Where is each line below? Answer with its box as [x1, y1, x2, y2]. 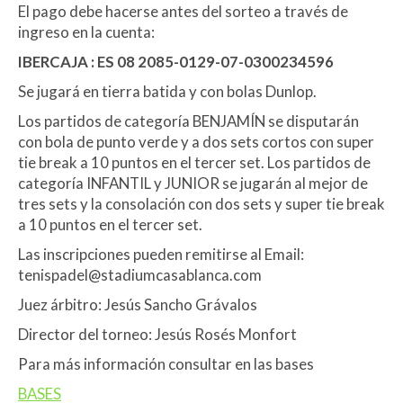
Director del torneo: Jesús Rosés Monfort [18, 325, 297, 344]
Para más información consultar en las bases [18, 354, 314, 373]
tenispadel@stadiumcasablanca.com [18, 265, 262, 284]
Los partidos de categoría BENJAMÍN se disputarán [18, 112, 359, 130]
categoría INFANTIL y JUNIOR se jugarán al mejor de [18, 174, 368, 193]
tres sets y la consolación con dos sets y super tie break [18, 194, 385, 213]
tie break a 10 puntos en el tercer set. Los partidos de [18, 153, 371, 172]
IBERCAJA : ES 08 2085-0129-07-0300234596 [18, 52, 334, 71]
